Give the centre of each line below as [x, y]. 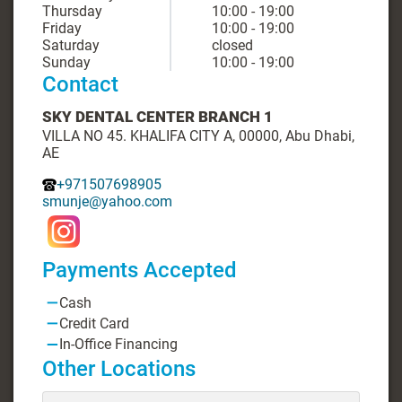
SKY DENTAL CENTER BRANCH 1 [157, 117]
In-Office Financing [119, 345]
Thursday [72, 11]
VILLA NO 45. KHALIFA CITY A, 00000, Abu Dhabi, [198, 136]
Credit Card [95, 324]
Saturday [71, 45]
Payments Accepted [140, 270]
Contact [80, 84]
